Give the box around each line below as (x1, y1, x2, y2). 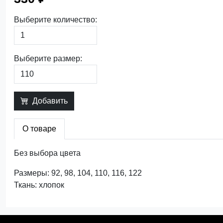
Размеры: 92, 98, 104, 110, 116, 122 (14, 168, 142, 177)
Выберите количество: (14, 15, 97, 24)
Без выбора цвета (14, 148, 81, 157)
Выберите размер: (14, 54, 82, 63)
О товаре (22, 124, 56, 133)
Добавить (32, 96, 68, 105)
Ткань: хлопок (14, 180, 64, 189)
